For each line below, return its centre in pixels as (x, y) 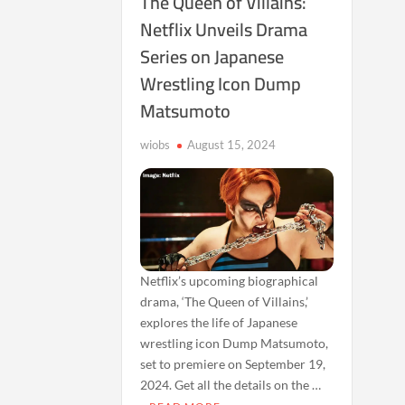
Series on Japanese (212, 57)
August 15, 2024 (232, 145)
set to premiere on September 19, (233, 363)
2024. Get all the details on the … (231, 384)
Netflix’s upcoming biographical (230, 280)
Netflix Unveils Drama (224, 29)
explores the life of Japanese (219, 322)
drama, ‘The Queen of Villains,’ (225, 301)
